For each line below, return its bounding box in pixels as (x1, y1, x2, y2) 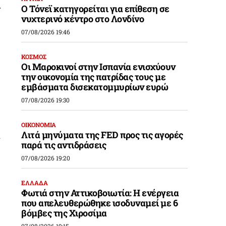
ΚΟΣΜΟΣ (21, 52, 47, 61)
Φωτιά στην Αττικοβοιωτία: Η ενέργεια (21, 187, 179, 199)
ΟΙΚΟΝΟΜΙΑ (21, 121, 56, 129)
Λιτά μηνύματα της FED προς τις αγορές (21, 129, 183, 141)
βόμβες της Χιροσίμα (21, 207, 107, 219)
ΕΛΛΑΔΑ (21, 179, 48, 187)
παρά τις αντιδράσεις (21, 139, 106, 151)
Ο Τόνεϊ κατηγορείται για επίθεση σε (21, 3, 169, 15)
